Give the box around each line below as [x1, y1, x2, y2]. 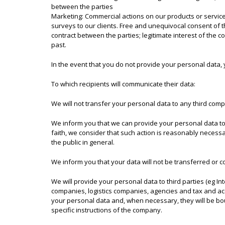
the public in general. [51, 138, 115, 147]
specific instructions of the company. [51, 205, 162, 214]
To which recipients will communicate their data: [51, 79, 195, 88]
